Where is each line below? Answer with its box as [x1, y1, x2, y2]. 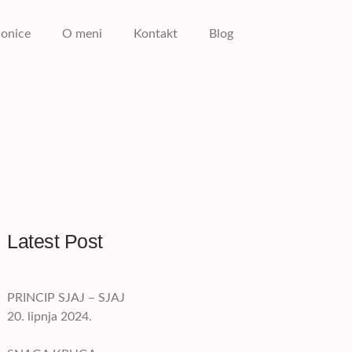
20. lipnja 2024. [7, 310, 93, 323]
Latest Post [7, 230, 103, 252]
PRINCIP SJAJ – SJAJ [7, 291, 126, 304]
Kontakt [134, 27, 178, 40]
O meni [62, 27, 102, 40]
